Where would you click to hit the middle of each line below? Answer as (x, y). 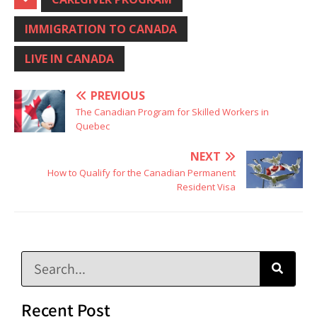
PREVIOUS (118, 95)
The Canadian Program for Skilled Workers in (172, 111)
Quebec (93, 126)
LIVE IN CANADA (69, 58)
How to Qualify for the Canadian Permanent (142, 172)
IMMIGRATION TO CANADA (101, 29)
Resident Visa (206, 186)
